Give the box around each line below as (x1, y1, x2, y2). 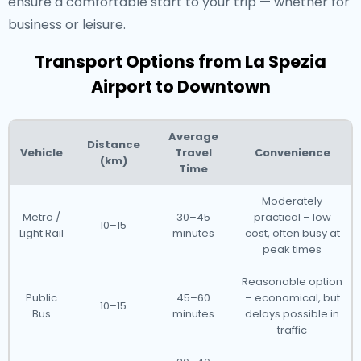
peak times (263, 242, 322, 257)
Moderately (262, 193, 322, 209)
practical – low (253, 210, 331, 225)
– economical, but (244, 290, 340, 305)
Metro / (23, 210, 60, 225)
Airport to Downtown (90, 75, 271, 98)
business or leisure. (8, 15, 126, 34)
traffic (277, 322, 307, 338)
